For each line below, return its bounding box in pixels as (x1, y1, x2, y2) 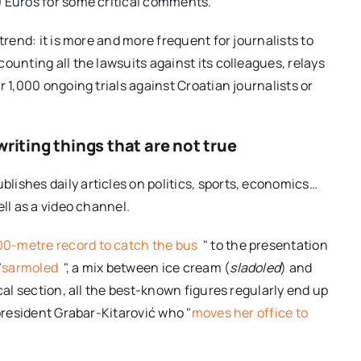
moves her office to (191, 303, 309, 322)
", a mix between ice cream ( (63, 258, 230, 276)
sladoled (230, 258, 281, 276)
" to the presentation (202, 235, 328, 254)
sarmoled (2, 258, 61, 276)
